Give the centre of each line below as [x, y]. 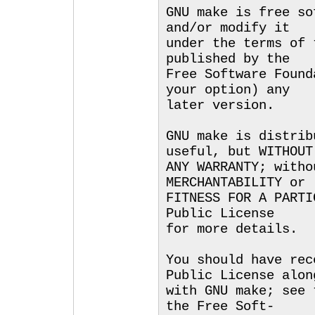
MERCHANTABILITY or [236, 183]
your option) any [228, 90]
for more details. [232, 229]
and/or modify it [228, 28]
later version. [220, 105]
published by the [228, 59]
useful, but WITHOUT [239, 152]
